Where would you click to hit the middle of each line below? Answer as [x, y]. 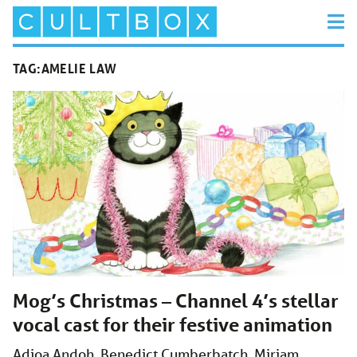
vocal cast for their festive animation [173, 325]
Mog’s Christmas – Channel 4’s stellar [176, 301]
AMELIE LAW [79, 69]
